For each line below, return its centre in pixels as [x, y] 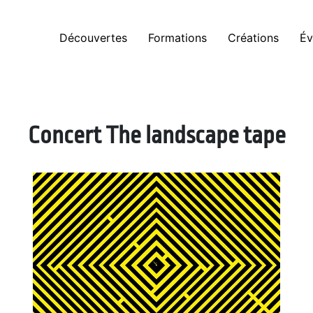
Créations [253, 38]
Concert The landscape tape [156, 135]
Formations [177, 38]
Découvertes [93, 38]
